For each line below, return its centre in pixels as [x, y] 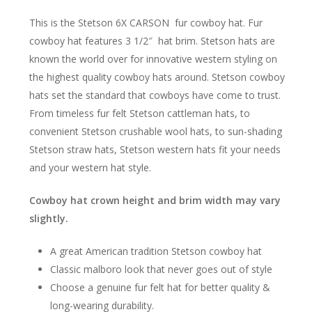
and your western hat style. [90, 167]
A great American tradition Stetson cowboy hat [156, 251]
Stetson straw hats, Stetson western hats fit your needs [155, 149]
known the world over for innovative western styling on [153, 59]
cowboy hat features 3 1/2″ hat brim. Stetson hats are [152, 41]
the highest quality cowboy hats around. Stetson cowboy [157, 77]
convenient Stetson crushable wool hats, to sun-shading [155, 131]
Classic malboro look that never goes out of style [161, 269]
